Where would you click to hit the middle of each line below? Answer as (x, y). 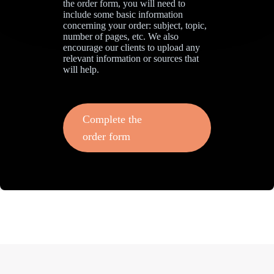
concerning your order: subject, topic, (135, 25)
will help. (81, 69)
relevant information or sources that (131, 58)
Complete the (113, 119)
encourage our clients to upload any (132, 47)
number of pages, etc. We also (121, 36)
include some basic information (123, 14)
